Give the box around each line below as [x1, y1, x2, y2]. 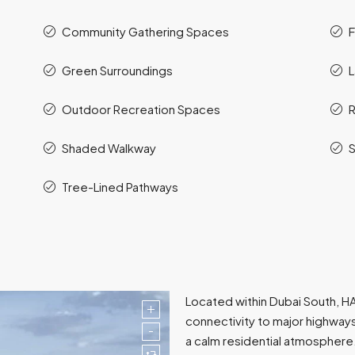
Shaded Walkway [62, 139, 157, 155]
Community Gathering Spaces [62, 23, 230, 39]
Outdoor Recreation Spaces [62, 101, 221, 116]
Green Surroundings [62, 62, 174, 78]
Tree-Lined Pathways [62, 178, 179, 194]
